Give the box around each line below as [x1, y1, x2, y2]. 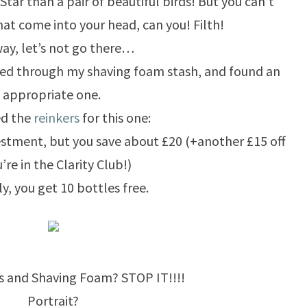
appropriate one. [3, 86, 104, 103]
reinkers [33, 109, 79, 127]
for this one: [79, 109, 151, 127]
